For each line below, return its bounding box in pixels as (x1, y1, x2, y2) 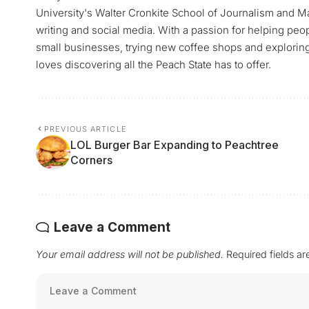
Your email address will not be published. (36, 248, 223, 260)
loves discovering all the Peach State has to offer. (36, 57, 271, 71)
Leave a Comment (54, 219, 170, 235)
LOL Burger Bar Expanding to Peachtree (70, 137, 279, 152)
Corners (70, 152, 112, 167)
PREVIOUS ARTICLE (44, 123, 127, 134)
